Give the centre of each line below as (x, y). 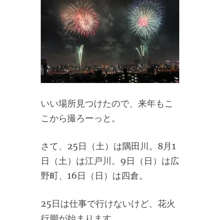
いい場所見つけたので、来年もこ (107, 103)
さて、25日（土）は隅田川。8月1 (108, 146)
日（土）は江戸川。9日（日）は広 (110, 161)
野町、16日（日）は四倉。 (94, 175)
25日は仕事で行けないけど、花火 (108, 203)
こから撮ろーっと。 (81, 118)
